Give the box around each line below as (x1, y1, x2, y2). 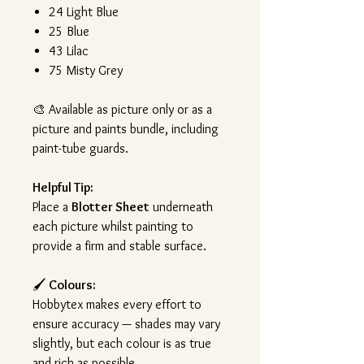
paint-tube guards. (32, 141, 128, 157)
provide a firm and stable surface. (32, 238, 206, 254)
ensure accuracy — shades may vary (32, 316, 220, 332)
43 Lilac (49, 43, 89, 59)
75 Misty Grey (49, 63, 123, 79)
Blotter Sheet (71, 199, 149, 215)
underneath (149, 199, 213, 215)
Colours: (46, 277, 96, 293)
